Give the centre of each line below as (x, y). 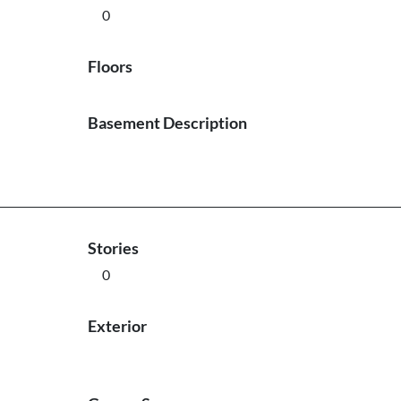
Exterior (117, 326)
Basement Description (167, 123)
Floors (110, 66)
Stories (113, 248)
